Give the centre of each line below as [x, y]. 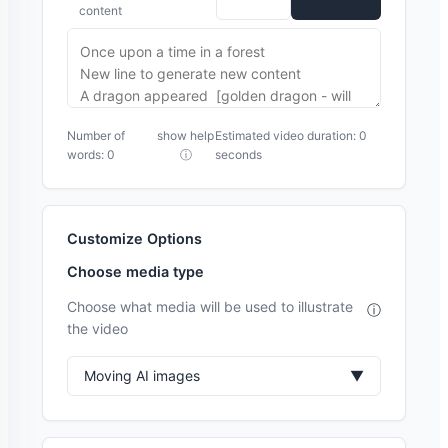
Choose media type [135, 271]
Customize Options [134, 238]
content [100, 10]
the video [97, 328]
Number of [96, 135]
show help [186, 135]
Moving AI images [142, 375]
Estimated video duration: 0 [291, 135]
